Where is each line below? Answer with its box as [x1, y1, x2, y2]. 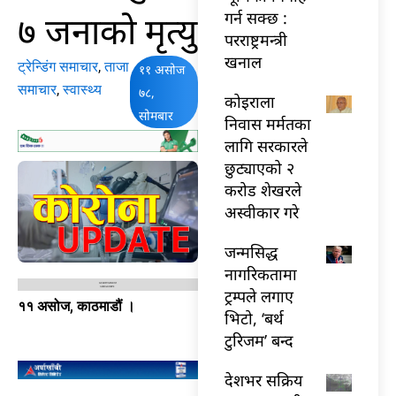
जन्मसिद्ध [225, 240, 278, 263]
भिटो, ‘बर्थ [225, 307, 284, 329]
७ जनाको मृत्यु [18, 5, 197, 55]
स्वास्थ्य [63, 80, 102, 98]
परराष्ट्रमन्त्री [225, 28, 287, 50]
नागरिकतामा [225, 263, 297, 285]
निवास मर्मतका [225, 112, 311, 134]
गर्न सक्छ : [225, 6, 287, 28]
